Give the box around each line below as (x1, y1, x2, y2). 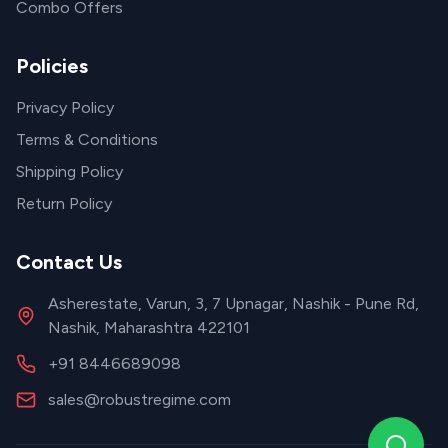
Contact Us (16, 250, 122, 274)
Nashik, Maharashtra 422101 (48, 318, 250, 337)
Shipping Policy (16, 162, 123, 181)
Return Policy (16, 194, 112, 213)
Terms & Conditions (16, 130, 158, 149)
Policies (16, 54, 88, 78)
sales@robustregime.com (48, 390, 231, 409)
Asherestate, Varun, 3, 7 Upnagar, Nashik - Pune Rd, (48, 294, 419, 313)
